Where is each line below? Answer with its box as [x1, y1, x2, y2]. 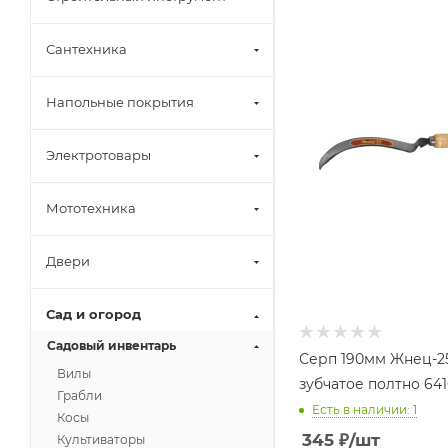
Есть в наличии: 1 [312, 402, 417, 418]
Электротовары [46, 146, 151, 163]
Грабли [57, 387, 102, 403]
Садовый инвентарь [47, 337, 176, 353]
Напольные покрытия [46, 93, 194, 110]
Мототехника [46, 199, 136, 216]
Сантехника [46, 40, 127, 57]
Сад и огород [46, 305, 141, 322]
